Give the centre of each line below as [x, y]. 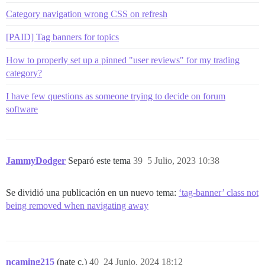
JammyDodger [36, 160]
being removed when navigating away [77, 205]
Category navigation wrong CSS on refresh [87, 14]
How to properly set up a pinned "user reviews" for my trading [123, 60]
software [22, 109]
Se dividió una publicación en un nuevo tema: [92, 192]
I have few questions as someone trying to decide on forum [116, 96]
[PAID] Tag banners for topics [62, 37]
